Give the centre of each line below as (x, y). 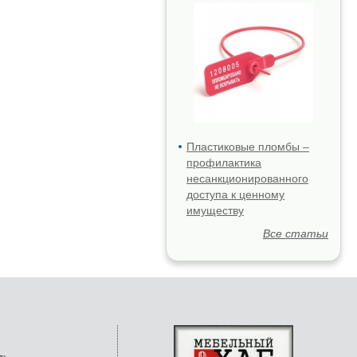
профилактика (224, 163)
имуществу (215, 210)
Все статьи (296, 233)
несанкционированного (247, 178)
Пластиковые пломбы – (248, 147)
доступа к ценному (235, 194)
